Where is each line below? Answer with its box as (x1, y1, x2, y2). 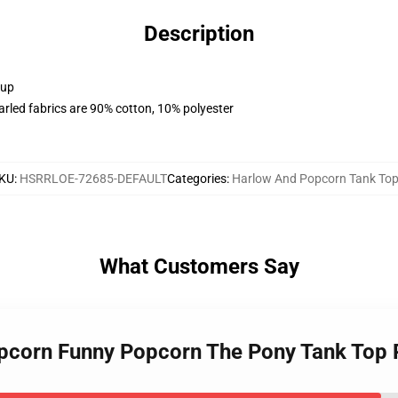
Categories (166, 171, 227, 186)
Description (144, 21, 254, 46)
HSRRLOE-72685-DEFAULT (19, 171, 167, 186)
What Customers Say (99, 254, 299, 279)
